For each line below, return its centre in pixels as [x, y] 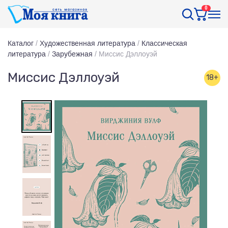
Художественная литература [88, 43]
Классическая [164, 43]
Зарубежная [72, 54]
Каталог [21, 43]
